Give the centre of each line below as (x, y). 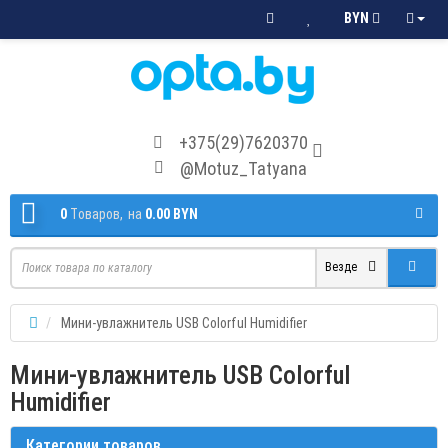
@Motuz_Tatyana (243, 168)
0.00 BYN (171, 213)
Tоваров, (96, 213)
